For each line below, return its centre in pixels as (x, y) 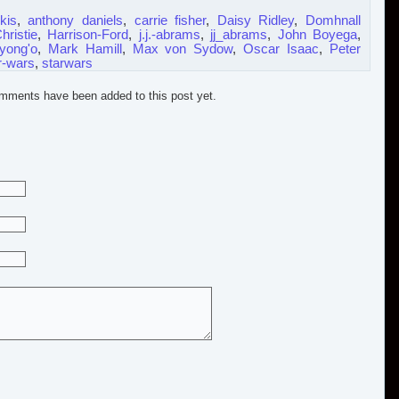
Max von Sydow (183, 49)
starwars (67, 63)
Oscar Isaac (281, 49)
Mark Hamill (85, 49)
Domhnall (334, 20)
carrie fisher (170, 20)
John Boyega (318, 34)
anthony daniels (76, 20)
